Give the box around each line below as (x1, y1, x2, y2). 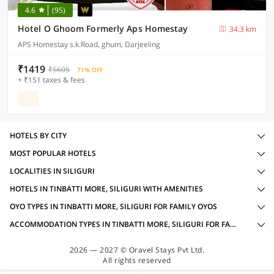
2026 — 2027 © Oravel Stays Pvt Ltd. (69, 245, 205, 255)
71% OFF (77, 65, 103, 74)
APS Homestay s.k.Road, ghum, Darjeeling (18, 39, 160, 50)
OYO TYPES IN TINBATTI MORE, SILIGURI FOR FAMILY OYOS (10, 201, 217, 212)
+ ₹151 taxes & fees (18, 75, 85, 85)
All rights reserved (103, 255, 171, 265)
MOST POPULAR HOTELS (10, 148, 96, 158)
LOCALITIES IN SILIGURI (10, 166, 95, 176)
